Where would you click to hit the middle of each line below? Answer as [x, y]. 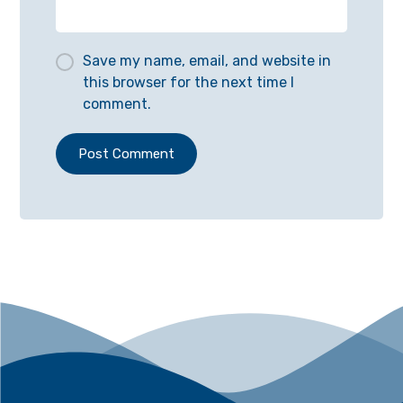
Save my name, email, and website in [207, 60]
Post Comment [127, 153]
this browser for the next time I [189, 82]
